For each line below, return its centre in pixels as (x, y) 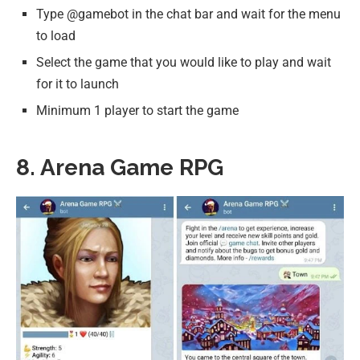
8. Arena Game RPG (120, 168)
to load (56, 36)
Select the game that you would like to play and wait (184, 63)
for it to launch (78, 84)
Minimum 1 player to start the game (137, 111)
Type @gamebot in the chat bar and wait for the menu (188, 14)
